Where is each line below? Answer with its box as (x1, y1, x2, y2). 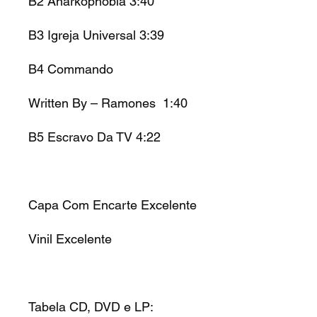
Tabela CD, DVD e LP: (28, 299, 154, 314)
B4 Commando (28, 61, 113, 76)
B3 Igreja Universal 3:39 (28, 27, 164, 42)
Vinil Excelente (28, 231, 112, 246)
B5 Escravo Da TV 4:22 (28, 129, 161, 144)
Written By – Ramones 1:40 (28, 95, 188, 110)
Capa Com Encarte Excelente (28, 197, 197, 212)
